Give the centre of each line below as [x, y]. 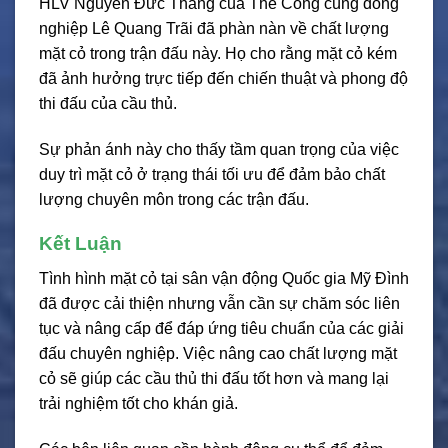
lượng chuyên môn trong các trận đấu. [174, 199]
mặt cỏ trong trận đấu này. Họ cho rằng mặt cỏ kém [218, 53]
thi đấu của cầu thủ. [108, 103]
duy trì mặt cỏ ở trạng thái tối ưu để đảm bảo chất [212, 174]
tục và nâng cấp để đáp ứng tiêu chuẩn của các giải [221, 329]
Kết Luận [80, 244]
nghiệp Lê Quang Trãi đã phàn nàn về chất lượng [214, 28]
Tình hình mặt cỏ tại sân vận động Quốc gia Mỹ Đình [224, 279]
